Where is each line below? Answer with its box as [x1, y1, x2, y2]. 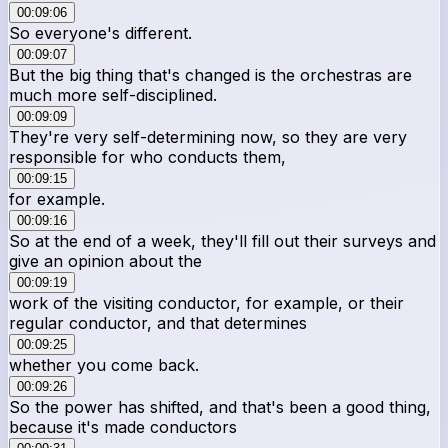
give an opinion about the [9, 250, 202, 271]
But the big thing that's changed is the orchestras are [9, 64, 412, 85]
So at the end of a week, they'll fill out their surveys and [9, 230, 436, 251]
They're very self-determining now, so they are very [9, 126, 407, 147]
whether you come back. [9, 354, 199, 375]
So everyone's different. [9, 22, 192, 43]
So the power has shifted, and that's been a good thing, [9, 396, 431, 417]
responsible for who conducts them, [9, 146, 286, 167]
